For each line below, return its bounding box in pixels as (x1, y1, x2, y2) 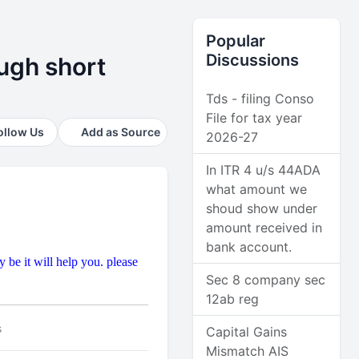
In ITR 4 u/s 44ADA (206, 162, 321, 178)
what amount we (206, 181, 308, 197)
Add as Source (81, 125, 161, 139)
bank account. (206, 239, 292, 255)
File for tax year (206, 110, 303, 126)
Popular (206, 31, 266, 50)
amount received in (206, 220, 323, 236)
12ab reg (206, 291, 260, 307)
